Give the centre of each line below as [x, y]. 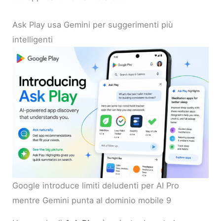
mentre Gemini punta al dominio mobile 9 [92, 200]
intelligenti [33, 40]
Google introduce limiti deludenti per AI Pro [96, 185]
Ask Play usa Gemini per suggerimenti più [93, 25]
